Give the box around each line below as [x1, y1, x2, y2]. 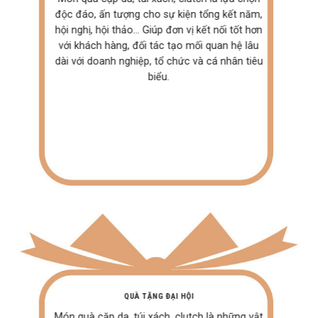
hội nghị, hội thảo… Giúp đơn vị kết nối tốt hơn [55, 23, 263, 35]
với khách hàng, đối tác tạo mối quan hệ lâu [58, 39, 259, 51]
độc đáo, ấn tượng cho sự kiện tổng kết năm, [55, 8, 263, 20]
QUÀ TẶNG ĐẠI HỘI [124, 291, 194, 301]
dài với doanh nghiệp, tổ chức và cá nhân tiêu [55, 55, 263, 67]
